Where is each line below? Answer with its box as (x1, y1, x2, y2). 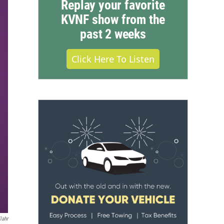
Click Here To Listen (71, 53, 154, 65)
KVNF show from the (60, 12, 165, 27)
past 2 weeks (80, 26, 146, 42)
